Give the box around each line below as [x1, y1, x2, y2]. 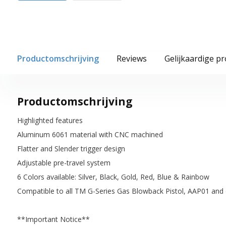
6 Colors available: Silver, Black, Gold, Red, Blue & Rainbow [17, 172, 209, 182]
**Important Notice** [17, 214, 90, 224]
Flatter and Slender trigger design [17, 143, 125, 153]
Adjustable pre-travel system [17, 157, 110, 167]
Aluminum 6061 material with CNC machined [17, 129, 163, 139]
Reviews [116, 52, 147, 64]
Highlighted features [17, 115, 83, 125]
